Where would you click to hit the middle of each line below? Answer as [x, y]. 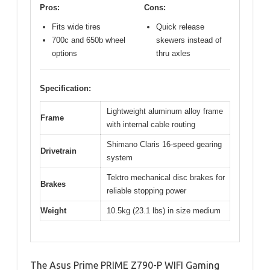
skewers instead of [189, 40]
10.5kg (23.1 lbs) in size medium [164, 210]
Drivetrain [58, 151]
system [120, 157]
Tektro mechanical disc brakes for [166, 177]
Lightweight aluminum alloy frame [165, 111]
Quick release [180, 27]
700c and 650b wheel [89, 40]
